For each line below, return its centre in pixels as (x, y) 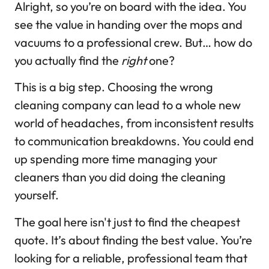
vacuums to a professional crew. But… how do (133, 42)
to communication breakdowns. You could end (134, 141)
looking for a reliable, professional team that (131, 258)
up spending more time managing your (116, 159)
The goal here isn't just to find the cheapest (127, 222)
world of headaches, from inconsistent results (134, 123)
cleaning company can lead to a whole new (128, 105)
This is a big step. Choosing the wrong (114, 87)
